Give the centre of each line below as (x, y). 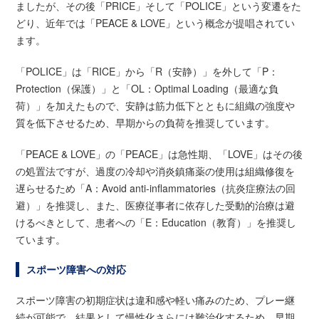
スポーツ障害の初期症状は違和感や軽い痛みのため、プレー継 (156, 299)
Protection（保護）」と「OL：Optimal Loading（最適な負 (147, 88)
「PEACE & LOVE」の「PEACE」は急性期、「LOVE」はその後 (159, 153)
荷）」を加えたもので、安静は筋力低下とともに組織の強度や (156, 105)
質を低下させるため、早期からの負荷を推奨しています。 (146, 122)
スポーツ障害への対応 (77, 269)
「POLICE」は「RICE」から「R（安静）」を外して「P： (147, 71)
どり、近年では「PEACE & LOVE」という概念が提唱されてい (156, 22)
